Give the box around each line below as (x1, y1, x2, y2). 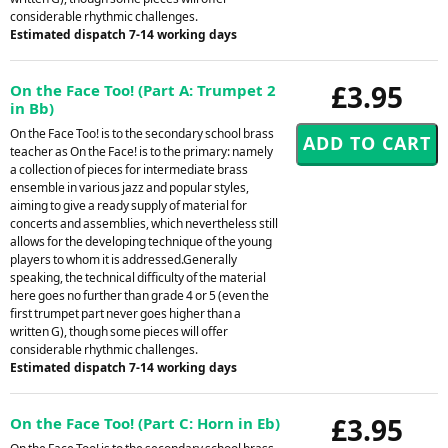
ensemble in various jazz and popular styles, (10, 178, 249, 196)
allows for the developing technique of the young (10, 232, 272, 250)
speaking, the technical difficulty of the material (10, 268, 266, 286)
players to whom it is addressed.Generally (10, 250, 237, 268)
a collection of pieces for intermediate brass (10, 160, 248, 178)
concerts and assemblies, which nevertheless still (10, 214, 278, 232)
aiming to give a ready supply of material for (10, 196, 247, 214)
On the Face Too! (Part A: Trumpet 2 (10, 79, 276, 100)
